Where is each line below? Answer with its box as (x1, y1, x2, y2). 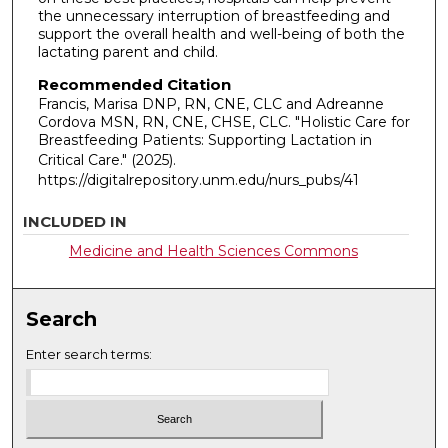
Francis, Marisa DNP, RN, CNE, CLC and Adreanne (37, 94, 384, 113)
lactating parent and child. (37, 42, 218, 61)
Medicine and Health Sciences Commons (68, 242, 358, 261)
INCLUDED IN (23, 212, 128, 232)
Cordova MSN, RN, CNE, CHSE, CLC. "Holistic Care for (37, 112, 410, 131)
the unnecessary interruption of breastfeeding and (37, 6, 390, 25)
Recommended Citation (37, 74, 231, 94)
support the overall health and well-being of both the (37, 24, 405, 43)
